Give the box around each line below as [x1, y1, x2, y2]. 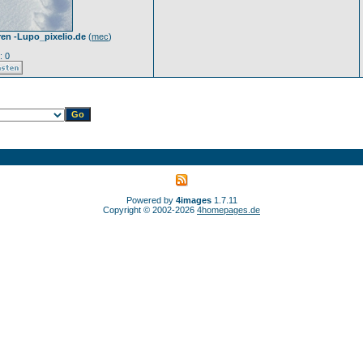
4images [175, 195, 211, 205]
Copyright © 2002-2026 [103, 205, 197, 215]
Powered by [126, 195, 176, 205]
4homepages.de [197, 205, 260, 215]
